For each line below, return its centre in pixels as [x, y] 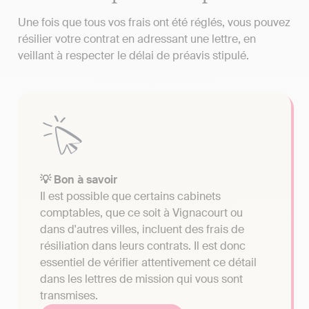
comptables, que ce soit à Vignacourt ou [141, 212]
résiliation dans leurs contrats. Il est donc [143, 246]
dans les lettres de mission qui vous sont [141, 279]
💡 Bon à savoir [79, 179]
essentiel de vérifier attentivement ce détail [148, 262]
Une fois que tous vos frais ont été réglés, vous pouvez [154, 22]
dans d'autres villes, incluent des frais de [142, 229]
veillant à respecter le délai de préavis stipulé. [133, 55]
